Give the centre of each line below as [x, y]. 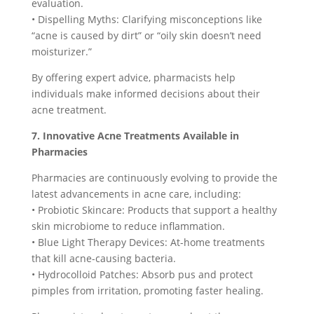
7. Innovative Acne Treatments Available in [135, 136]
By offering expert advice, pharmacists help [133, 77]
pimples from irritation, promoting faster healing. [147, 291]
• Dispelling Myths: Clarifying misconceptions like [146, 19]
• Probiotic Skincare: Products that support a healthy [154, 210]
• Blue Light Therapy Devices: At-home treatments [148, 242]
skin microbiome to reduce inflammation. [128, 226]
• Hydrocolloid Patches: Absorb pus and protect [142, 274]
